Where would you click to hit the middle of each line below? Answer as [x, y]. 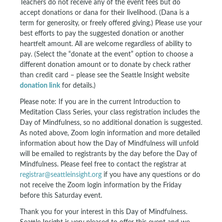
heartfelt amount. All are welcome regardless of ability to [106, 44]
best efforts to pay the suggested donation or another [102, 34]
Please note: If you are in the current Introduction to [100, 102]
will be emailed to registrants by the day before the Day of [109, 154]
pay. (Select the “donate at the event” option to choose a [107, 55]
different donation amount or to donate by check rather [105, 65]
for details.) [78, 86]
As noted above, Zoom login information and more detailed [110, 133]
